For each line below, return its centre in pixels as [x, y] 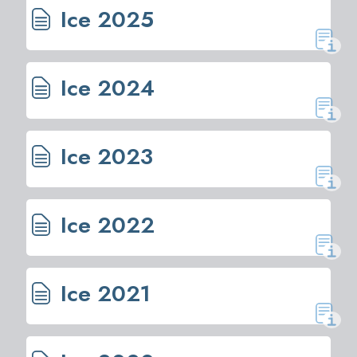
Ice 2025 [104, 19]
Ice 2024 [104, 88]
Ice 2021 [102, 293]
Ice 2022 [104, 225]
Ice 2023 [104, 156]
